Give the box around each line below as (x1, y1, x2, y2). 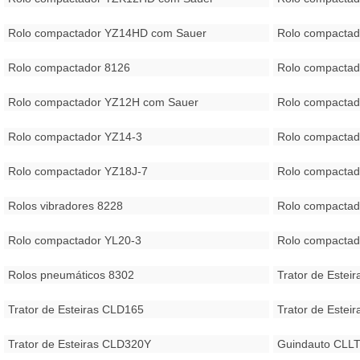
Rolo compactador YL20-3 (7, 234, 141, 247)
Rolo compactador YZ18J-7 (7, 165, 148, 178)
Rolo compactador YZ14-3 (7, 130, 142, 143)
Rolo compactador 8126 (7, 61, 130, 74)
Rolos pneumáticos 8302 (7, 268, 134, 281)
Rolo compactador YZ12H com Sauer (7, 96, 198, 108)
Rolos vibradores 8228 (7, 199, 123, 212)
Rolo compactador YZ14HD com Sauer (7, 27, 207, 39)
